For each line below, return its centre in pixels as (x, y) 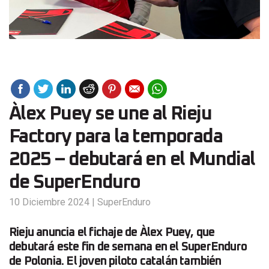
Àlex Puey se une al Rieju (110, 114)
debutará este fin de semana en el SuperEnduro (128, 247)
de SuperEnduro (75, 183)
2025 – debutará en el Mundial (132, 160)
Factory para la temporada (116, 137)
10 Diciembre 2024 (49, 202)
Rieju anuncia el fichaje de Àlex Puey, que (112, 233)
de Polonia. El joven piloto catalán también (115, 261)
